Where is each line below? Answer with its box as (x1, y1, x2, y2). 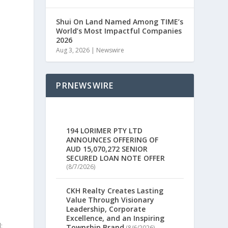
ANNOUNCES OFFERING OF (66, 135, 159, 145)
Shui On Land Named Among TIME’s (56, 17, 184, 26)
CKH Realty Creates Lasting (66, 186, 164, 196)
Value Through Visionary (66, 195, 155, 205)
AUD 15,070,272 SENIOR (66, 144, 148, 154)
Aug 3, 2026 (56, 46, 90, 54)
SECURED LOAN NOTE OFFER (66, 153, 165, 163)
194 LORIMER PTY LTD (66, 126, 143, 136)
